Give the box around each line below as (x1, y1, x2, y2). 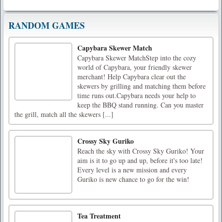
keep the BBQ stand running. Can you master (77, 100, 204, 110)
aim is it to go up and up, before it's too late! (77, 155, 203, 165)
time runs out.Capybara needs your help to (77, 90, 196, 100)
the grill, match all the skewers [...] (14, 109, 113, 119)
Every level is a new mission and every (77, 165, 187, 174)
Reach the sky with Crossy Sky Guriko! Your (77, 146, 204, 156)
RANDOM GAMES (8, 18, 85, 32)
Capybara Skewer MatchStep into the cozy (77, 53, 196, 62)
